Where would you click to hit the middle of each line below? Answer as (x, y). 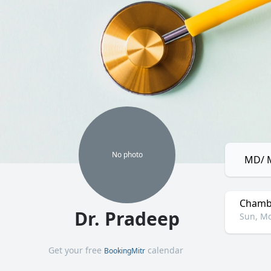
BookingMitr (125, 251)
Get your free (76, 250)
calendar (164, 250)
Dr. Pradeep (127, 219)
